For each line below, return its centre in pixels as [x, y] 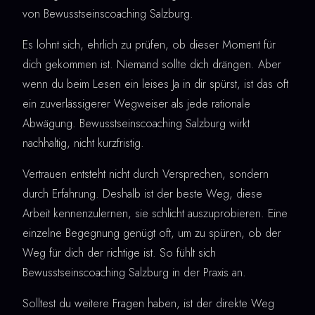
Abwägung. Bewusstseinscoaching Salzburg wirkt [136, 123]
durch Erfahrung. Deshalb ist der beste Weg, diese [142, 193]
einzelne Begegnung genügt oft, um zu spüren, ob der [152, 233]
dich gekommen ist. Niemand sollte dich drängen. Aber [152, 64]
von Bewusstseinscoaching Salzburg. [108, 13]
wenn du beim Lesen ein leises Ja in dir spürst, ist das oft [155, 84]
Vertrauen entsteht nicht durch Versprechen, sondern [146, 174]
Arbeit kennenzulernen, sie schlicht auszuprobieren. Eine [155, 213]
